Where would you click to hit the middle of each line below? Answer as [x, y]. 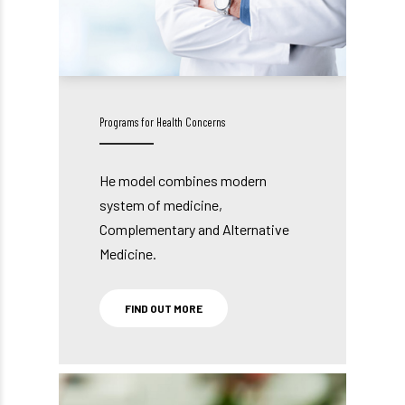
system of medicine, [161, 205]
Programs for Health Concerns [162, 122]
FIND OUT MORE [164, 309]
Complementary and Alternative [194, 230]
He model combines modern [183, 181]
